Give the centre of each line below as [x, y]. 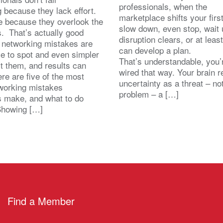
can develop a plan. [158, 50]
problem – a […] [149, 94]
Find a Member [41, 201]
